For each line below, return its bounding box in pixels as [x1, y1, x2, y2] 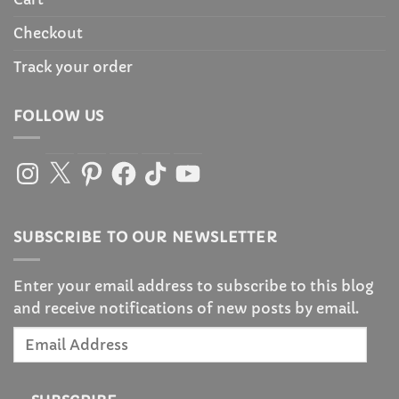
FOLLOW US [13, 106, 105, 125]
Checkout [13, 23, 83, 42]
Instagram [12, 157, 85, 175]
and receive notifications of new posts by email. [13, 299, 359, 317]
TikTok [141, 157, 187, 175]
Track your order [13, 57, 133, 76]
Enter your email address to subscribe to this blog [13, 277, 373, 295]
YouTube [173, 157, 238, 175]
